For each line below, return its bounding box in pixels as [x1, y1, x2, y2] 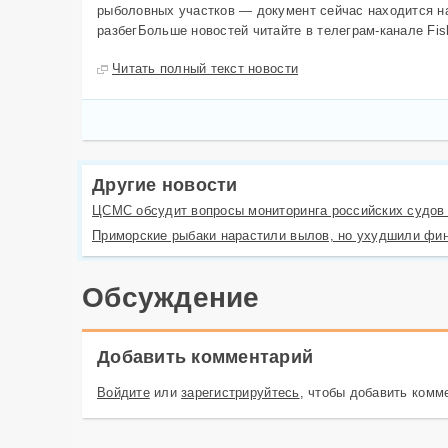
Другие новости [92, 175, 238, 195]
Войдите [97, 385, 150, 400]
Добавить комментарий [97, 347, 314, 367]
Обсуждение [82, 282, 260, 313]
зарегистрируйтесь [181, 385, 300, 400]
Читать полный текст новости [112, 61, 299, 76]
